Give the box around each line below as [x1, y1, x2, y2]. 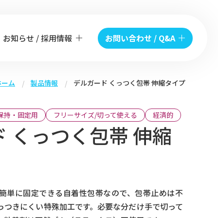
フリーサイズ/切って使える [54, 110, 137, 120]
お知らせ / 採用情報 [3, 32, 73, 44]
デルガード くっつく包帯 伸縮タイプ [73, 78, 185, 88]
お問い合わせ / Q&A [105, 32, 175, 44]
